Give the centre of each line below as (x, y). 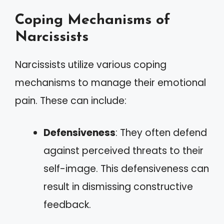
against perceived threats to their (123, 151)
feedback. (67, 205)
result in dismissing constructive (118, 187)
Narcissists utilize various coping (91, 64)
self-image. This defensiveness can (126, 169)
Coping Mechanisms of (92, 20)
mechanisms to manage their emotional (110, 82)
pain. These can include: (71, 100)
